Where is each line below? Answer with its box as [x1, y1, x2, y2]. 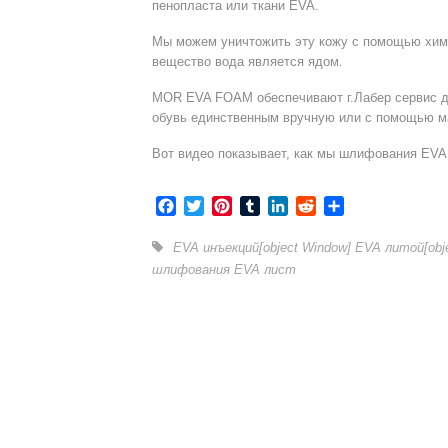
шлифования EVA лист [152, 262, 296, 278]
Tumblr [260, 197, 309, 215]
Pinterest [232, 197, 295, 215]
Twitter [204, 197, 251, 215]
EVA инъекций [173, 240, 259, 256]
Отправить [344, 197, 423, 215]
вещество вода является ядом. [152, 54, 343, 70]
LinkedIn [288, 197, 349, 215]
